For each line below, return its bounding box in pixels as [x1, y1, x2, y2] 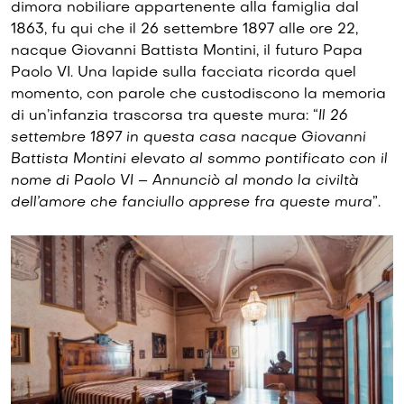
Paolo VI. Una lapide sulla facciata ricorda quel [11, 66, 356, 80]
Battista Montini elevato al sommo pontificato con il [11, 152, 388, 167]
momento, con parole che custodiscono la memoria [11, 87, 386, 102]
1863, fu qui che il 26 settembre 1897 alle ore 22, [11, 23, 358, 37]
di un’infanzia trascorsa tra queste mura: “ [11, 109, 318, 124]
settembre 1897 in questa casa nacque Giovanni [11, 131, 366, 145]
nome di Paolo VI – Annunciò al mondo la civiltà [11, 174, 359, 188]
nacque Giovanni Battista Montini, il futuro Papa [11, 44, 363, 59]
